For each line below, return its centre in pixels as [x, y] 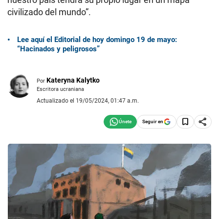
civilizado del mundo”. [49, 12]
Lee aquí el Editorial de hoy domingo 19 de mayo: [97, 39]
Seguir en [153, 121]
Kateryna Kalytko [73, 80]
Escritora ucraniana [60, 89]
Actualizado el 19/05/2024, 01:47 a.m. [88, 100]
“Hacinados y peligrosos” [58, 49]
